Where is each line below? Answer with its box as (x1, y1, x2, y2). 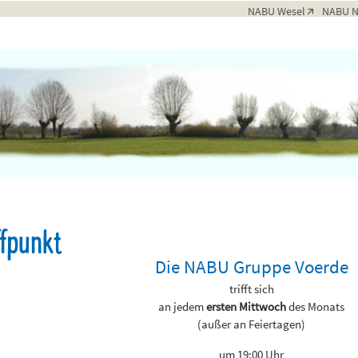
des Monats (286, 299, 345, 314)
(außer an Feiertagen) (197, 316, 306, 332)
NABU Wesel (248, 4, 305, 18)
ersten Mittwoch (206, 299, 287, 314)
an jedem (158, 299, 207, 314)
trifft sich (229, 281, 274, 296)
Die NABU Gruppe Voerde (154, 256, 348, 278)
